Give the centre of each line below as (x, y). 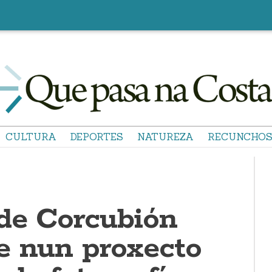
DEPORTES (97, 137)
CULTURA (31, 137)
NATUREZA (165, 137)
